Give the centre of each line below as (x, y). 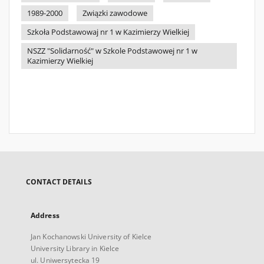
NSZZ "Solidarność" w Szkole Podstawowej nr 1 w (112, 51)
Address (45, 215)
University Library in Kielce (75, 248)
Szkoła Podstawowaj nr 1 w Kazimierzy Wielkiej (108, 32)
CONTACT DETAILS (59, 182)
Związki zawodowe (115, 13)
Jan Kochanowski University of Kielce (91, 237)
